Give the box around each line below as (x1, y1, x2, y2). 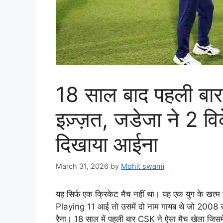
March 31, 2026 (56, 161, 109, 170)
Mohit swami (121, 161, 164, 170)
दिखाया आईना (56, 131, 158, 157)
